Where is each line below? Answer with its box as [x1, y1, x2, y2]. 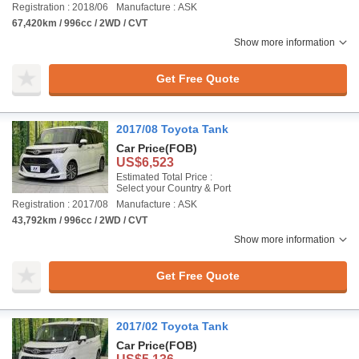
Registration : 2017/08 [12, 199, 108, 210]
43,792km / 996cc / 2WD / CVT [12, 215, 147, 226]
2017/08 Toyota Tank [116, 123, 228, 135]
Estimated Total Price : [116, 171, 212, 183]
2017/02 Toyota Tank [116, 320, 228, 333]
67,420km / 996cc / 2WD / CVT [12, 18, 147, 29]
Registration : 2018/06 [12, 2, 108, 13]
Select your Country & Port [116, 183, 231, 194]
